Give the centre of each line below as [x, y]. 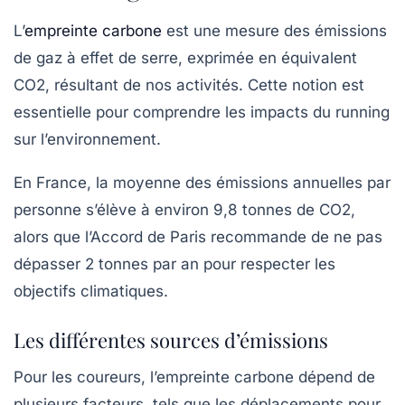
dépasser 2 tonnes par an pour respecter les [174, 264]
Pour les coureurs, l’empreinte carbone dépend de [194, 377]
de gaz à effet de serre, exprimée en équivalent [185, 58]
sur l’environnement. [87, 139]
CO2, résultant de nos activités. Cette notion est [189, 85]
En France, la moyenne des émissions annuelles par [202, 183]
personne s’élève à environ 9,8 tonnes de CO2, [184, 210]
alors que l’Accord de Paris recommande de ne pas [198, 237]
